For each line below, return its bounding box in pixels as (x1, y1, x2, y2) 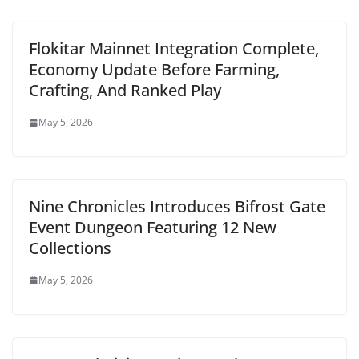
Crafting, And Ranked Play (29, 79, 221, 101)
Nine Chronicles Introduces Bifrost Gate (29, 196, 325, 217)
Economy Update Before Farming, (29, 58, 280, 80)
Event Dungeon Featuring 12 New (29, 216, 276, 238)
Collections (29, 237, 111, 259)
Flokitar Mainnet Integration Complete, (29, 38, 319, 59)
